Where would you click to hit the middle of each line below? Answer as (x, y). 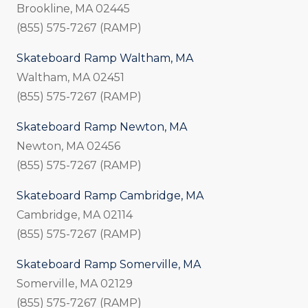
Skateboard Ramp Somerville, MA (109, 265)
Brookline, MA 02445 (73, 9)
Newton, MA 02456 (68, 146)
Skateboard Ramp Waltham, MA (105, 58)
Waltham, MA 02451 (70, 78)
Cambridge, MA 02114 (75, 215)
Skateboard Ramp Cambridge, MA (110, 196)
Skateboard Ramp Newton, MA (102, 127)
